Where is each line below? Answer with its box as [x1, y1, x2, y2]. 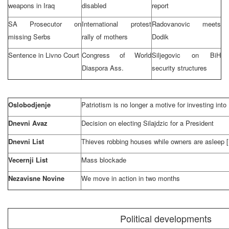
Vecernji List [8, 154, 48, 165]
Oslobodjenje [8, 99, 51, 109]
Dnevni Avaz [8, 118, 48, 128]
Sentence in [8, 50, 45, 60]
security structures [152, 62, 207, 73]
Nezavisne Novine [8, 173, 64, 183]
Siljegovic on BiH [152, 50, 221, 60]
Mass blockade [81, 154, 126, 165]
